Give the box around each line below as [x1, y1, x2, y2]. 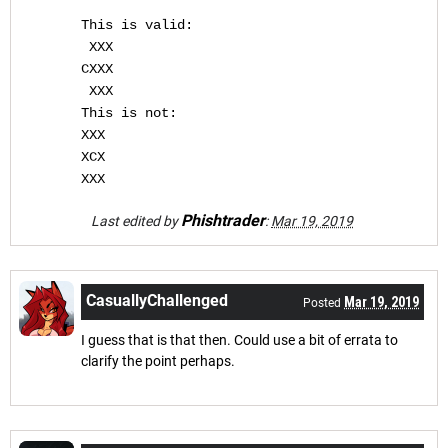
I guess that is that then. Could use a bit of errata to [81, 331, 398, 348]
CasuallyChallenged [86, 290, 228, 310]
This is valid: [81, 17, 193, 33]
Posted [303, 295, 344, 310]
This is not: [81, 105, 177, 121]
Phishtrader [181, 210, 265, 230]
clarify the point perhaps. [81, 352, 235, 369]
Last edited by [91, 212, 181, 229]
